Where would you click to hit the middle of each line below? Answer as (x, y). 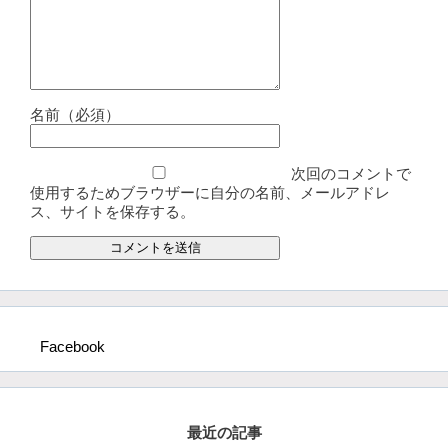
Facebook (72, 346)
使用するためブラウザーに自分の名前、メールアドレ (210, 192)
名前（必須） (75, 114)
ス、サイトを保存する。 (112, 211)
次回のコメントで (351, 173)
